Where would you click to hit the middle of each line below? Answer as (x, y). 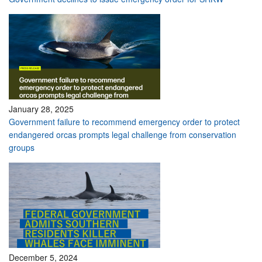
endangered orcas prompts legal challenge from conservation (123, 135)
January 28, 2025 (41, 109)
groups (22, 147)
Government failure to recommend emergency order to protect (124, 122)
